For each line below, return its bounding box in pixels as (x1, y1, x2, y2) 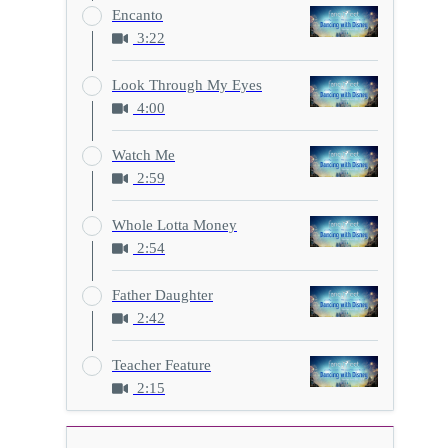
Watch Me (112, 146, 175, 163)
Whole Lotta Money (112, 216, 237, 233)
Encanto (112, 6, 163, 23)
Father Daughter (112, 286, 213, 303)
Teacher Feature (112, 357, 211, 374)
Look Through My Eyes (112, 76, 262, 93)
